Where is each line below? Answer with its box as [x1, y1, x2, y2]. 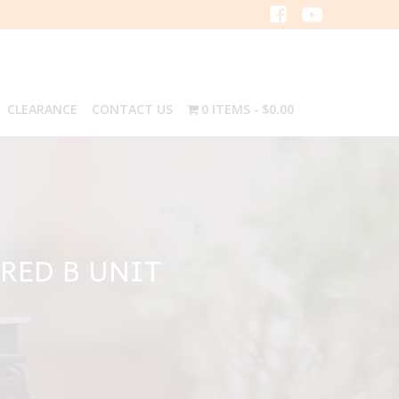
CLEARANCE [6, 101, 77, 118]
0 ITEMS [201, 101, 251, 118]
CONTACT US [91, 101, 173, 118]
